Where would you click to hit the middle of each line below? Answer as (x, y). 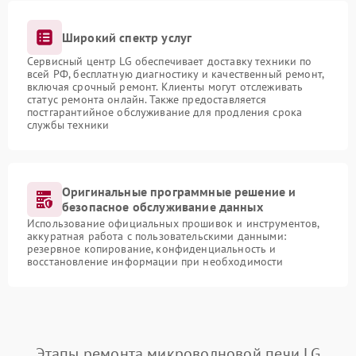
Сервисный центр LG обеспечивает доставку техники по (170, 61)
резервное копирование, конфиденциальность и (152, 249)
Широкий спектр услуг (127, 37)
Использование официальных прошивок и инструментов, (173, 223)
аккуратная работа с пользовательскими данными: (157, 236)
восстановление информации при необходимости (155, 261)
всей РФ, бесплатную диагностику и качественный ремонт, (176, 74)
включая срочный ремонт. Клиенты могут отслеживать (165, 87)
